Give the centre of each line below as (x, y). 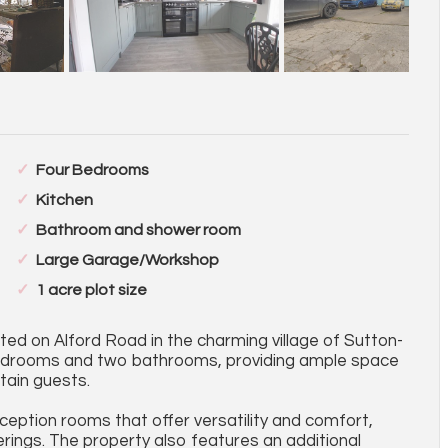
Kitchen (64, 200)
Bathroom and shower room (138, 230)
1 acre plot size (91, 290)
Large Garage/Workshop (127, 260)
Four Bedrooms (92, 170)
